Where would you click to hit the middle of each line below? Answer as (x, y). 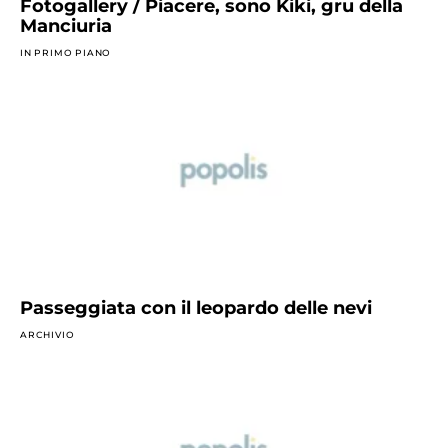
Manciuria (66, 26)
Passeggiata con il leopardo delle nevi (196, 307)
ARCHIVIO (47, 334)
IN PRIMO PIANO (66, 53)
